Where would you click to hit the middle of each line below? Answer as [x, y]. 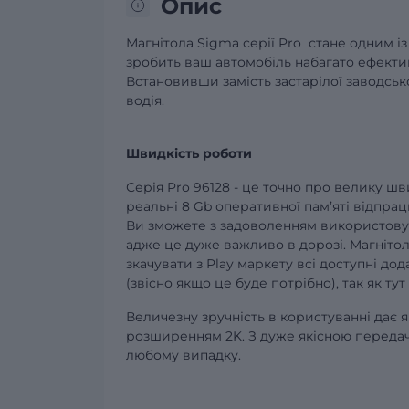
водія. [145, 100]
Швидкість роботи [189, 153]
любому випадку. [184, 355]
